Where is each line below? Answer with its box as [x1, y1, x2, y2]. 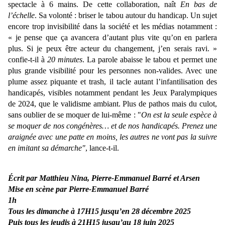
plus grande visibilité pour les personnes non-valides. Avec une [8, 66, 217, 75]
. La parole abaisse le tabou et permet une [82, 55, 217, 64]
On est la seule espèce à [141, 110, 217, 120]
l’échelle [8, 11, 35, 20]
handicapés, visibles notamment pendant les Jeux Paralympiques [8, 88, 217, 97]
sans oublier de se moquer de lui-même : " [8, 110, 141, 120]
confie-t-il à [8, 55, 47, 64]
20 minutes [47, 55, 82, 64]
